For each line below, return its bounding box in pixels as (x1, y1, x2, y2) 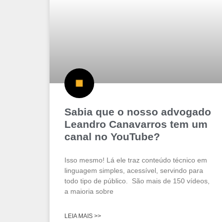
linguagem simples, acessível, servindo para (64, 166, 203, 175)
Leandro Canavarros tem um (64, 118, 208, 130)
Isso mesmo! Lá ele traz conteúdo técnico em (64, 156, 207, 165)
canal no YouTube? (64, 131, 160, 143)
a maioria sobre (64, 187, 113, 196)
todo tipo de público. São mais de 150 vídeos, (64, 177, 210, 185)
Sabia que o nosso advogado (64, 106, 211, 118)
